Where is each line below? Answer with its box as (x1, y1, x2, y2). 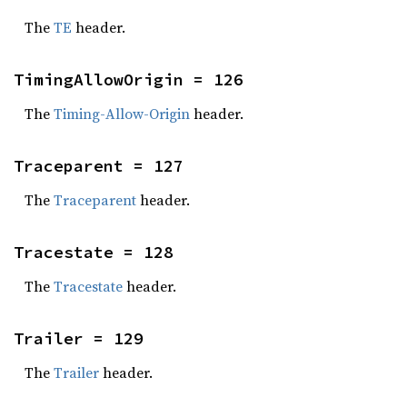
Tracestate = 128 (14, 242, 174, 263)
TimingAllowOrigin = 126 (14, 69, 243, 90)
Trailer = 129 (14, 328, 144, 349)
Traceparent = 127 (14, 155, 184, 176)
